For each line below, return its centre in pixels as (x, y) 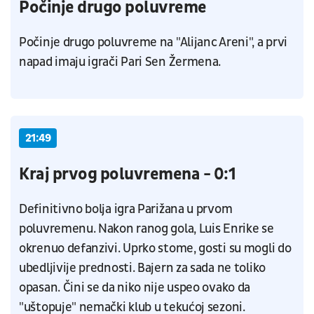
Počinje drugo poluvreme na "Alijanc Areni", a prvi (153, 42)
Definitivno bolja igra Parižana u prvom (126, 209)
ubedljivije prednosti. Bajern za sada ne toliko (142, 268)
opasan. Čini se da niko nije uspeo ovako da (135, 287)
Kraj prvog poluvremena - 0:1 (128, 174)
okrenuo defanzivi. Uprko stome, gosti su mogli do (155, 248)
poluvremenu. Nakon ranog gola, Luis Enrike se (146, 228)
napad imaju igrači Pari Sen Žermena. (120, 62)
